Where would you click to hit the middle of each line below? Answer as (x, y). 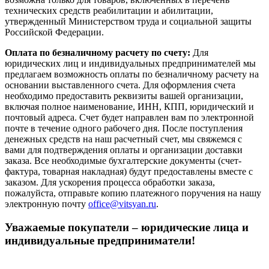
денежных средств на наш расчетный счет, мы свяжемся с (123, 139)
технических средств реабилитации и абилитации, (109, 11)
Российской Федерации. (54, 32)
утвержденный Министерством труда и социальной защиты (128, 22)
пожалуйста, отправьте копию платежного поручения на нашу (133, 193)
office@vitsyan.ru (122, 204)
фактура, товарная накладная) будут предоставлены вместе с (129, 172)
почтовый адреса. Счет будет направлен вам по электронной (129, 118)
